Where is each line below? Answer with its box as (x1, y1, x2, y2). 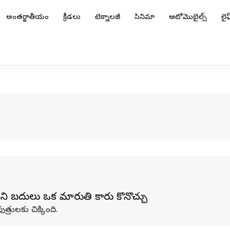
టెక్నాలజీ (95, 13, 120, 23)
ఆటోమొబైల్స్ (169, 13, 207, 23)
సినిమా (135, 13, 155, 23)
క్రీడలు (63, 13, 81, 23)
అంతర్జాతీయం (6, 13, 49, 23)
